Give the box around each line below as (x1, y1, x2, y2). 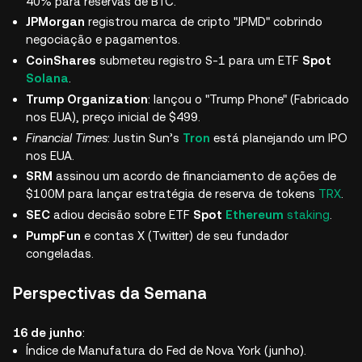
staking (287, 208, 330, 221)
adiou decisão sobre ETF (50, 208, 193, 221)
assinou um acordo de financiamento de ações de (53, 169, 336, 183)
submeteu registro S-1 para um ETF (96, 53, 302, 67)
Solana (26, 71, 69, 85)
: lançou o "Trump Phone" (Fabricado (148, 91, 349, 106)
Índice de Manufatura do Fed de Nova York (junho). (26, 343, 306, 357)
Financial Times (26, 130, 107, 145)
